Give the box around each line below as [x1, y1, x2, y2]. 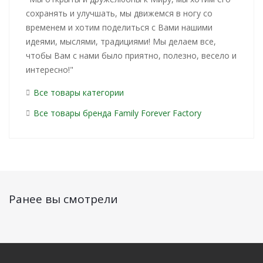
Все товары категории [33, 87, 124, 98]
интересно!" [26, 64, 73, 75]
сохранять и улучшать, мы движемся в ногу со [26, 8, 213, 19]
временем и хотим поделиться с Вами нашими [26, 22, 213, 33]
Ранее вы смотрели [9, 191, 118, 207]
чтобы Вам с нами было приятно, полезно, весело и [26, 50, 237, 61]
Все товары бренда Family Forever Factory [33, 107, 201, 119]
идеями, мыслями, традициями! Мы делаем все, [26, 36, 216, 47]
